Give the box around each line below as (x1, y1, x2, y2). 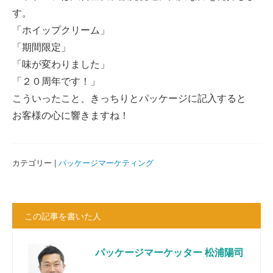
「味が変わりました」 (12, 57, 110, 71)
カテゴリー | (12, 157, 58, 168)
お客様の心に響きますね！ (12, 108, 129, 122)
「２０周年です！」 (12, 74, 100, 88)
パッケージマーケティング (58, 157, 154, 168)
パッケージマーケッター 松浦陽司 (95, 245, 244, 259)
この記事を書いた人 (24, 210, 101, 222)
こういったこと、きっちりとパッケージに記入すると (12, 91, 246, 105)
